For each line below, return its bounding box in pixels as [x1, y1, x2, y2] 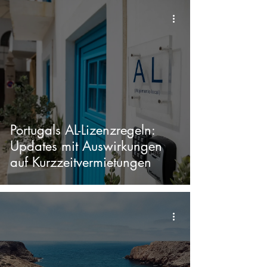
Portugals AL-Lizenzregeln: [10, 122, 156, 138]
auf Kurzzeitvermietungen [10, 154, 151, 170]
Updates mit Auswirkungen [10, 138, 162, 154]
